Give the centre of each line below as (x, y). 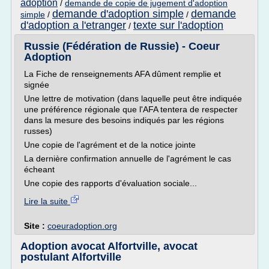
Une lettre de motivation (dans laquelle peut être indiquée (133, 98)
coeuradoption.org (82, 226)
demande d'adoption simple (118, 14)
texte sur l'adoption (178, 25)
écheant (39, 169)
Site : (36, 226)
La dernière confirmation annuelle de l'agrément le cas (128, 159)
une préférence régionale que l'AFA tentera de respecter (131, 109)
